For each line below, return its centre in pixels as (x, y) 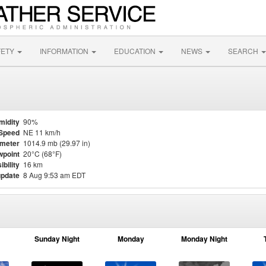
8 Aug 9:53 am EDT (54, 175)
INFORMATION (65, 51)
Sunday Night (57, 239)
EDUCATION (136, 51)
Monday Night (204, 239)
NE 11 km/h (42, 132)
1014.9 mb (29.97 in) (57, 143)
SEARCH (244, 51)
